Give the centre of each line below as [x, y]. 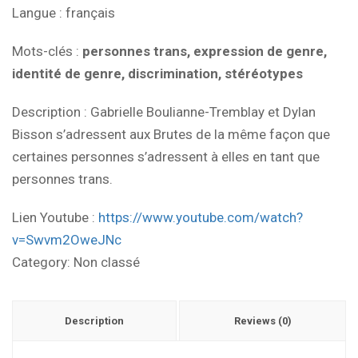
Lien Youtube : [55, 218]
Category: [43, 263]
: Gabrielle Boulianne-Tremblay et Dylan [198, 112]
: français [86, 13]
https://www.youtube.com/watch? [201, 218]
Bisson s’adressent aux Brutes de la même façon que [171, 135]
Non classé [107, 263]
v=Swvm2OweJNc [67, 240]
